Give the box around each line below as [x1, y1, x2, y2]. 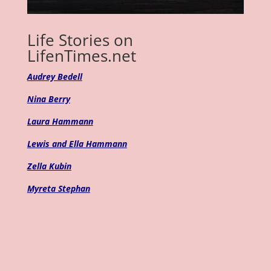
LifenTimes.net [27, 45, 136, 67]
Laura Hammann [27, 116, 93, 128]
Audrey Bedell [27, 71, 82, 83]
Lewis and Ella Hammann [27, 138, 127, 150]
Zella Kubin [27, 160, 71, 172]
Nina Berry [27, 93, 70, 105]
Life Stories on [27, 29, 133, 51]
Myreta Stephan [27, 183, 90, 195]
